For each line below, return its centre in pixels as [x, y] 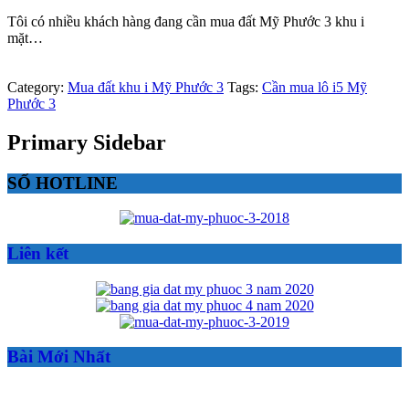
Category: [37, 87]
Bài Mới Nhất [59, 357]
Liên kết [38, 253]
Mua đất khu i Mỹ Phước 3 [146, 87]
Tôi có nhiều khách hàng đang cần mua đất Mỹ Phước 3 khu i [186, 21]
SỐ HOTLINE [63, 183]
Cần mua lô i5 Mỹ [315, 87]
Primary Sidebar [87, 142]
